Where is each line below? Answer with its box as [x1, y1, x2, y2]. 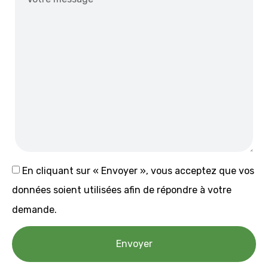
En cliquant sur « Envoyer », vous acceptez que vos [22, 165, 254, 176]
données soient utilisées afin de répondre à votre [12, 184, 232, 196]
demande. [12, 204, 57, 216]
